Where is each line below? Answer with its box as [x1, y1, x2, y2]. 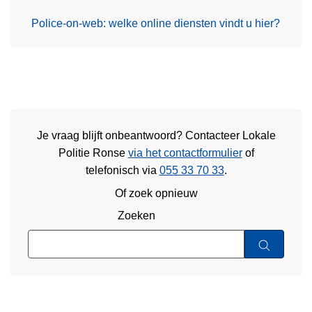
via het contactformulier [127, 147, 242, 159]
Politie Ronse [58, 147, 128, 159]
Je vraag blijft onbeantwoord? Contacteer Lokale [36, 130, 276, 142]
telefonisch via [85, 164, 159, 177]
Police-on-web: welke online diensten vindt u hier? [31, 17, 280, 29]
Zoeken [117, 210, 155, 222]
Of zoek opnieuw [114, 187, 198, 199]
